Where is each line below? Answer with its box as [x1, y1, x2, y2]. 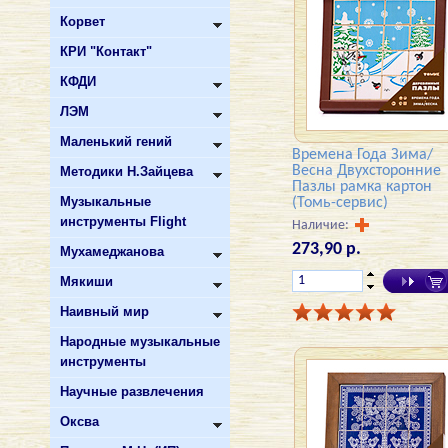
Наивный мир [60, 304, 149, 319]
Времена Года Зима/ [291, 147, 433, 163]
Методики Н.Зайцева [60, 164, 193, 179]
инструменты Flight [60, 214, 186, 229]
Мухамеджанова [60, 244, 164, 259]
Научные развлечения [60, 384, 204, 399]
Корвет [60, 14, 105, 29]
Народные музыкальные [60, 334, 220, 349]
